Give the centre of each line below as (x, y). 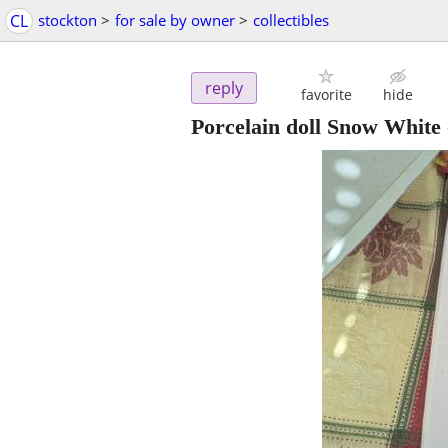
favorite (326, 95)
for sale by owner (175, 20)
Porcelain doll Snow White (316, 127)
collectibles (291, 20)
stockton (67, 20)
